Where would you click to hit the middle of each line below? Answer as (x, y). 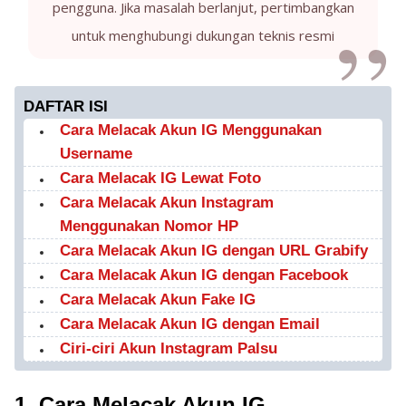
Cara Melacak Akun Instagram (167, 203)
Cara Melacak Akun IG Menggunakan (191, 130)
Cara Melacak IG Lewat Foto (160, 178)
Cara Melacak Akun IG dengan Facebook (204, 275)
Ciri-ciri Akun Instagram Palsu (169, 348)
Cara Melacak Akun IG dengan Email (190, 324)
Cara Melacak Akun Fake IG (158, 300)
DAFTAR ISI (66, 106)
